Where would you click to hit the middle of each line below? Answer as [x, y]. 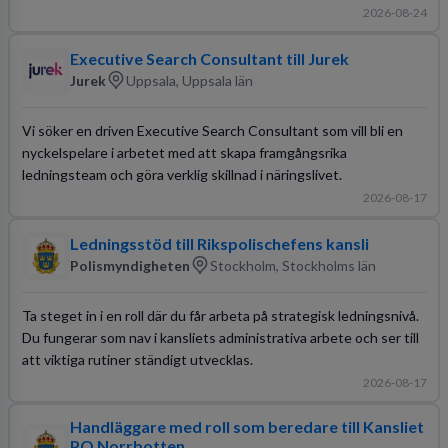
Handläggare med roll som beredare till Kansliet [246, 426]
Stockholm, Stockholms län [292, 265]
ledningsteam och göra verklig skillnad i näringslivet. [181, 174]
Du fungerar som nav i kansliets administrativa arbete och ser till [220, 337]
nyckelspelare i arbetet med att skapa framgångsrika [184, 152]
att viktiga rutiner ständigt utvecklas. [137, 359]
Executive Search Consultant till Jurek [209, 58]
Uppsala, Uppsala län [189, 80]
